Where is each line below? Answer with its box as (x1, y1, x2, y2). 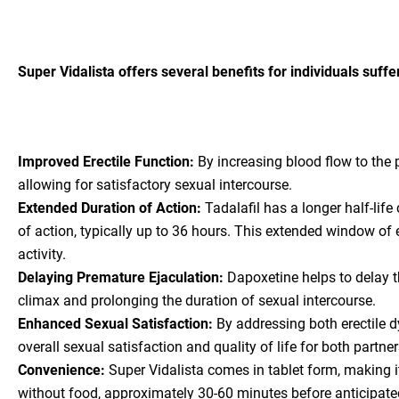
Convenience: (18, 362, 109, 379)
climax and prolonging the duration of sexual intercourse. (18, 292, 376, 310)
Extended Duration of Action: (18, 199, 201, 217)
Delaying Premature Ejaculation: (18, 269, 224, 287)
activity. (18, 246, 66, 264)
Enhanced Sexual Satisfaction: (18, 315, 213, 333)
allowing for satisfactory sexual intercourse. (18, 176, 292, 194)
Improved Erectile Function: (18, 153, 194, 171)
